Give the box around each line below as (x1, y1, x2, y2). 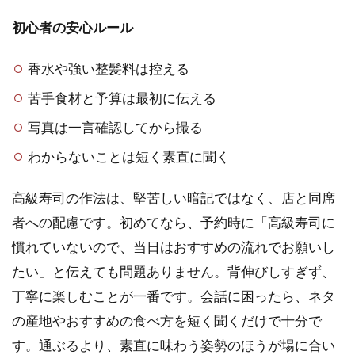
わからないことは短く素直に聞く (28, 147, 231, 165)
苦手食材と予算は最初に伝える (28, 89, 217, 106)
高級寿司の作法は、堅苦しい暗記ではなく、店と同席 (12, 189, 335, 206)
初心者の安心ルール (12, 18, 133, 36)
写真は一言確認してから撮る (28, 118, 204, 136)
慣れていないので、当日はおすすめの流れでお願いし (12, 238, 335, 255)
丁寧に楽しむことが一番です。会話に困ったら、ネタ (12, 287, 335, 304)
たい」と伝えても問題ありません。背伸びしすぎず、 (12, 262, 335, 280)
